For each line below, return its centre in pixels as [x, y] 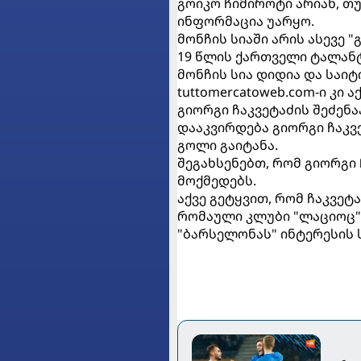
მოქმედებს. [217, 181]
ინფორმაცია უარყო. [246, 21]
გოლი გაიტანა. [228, 145]
